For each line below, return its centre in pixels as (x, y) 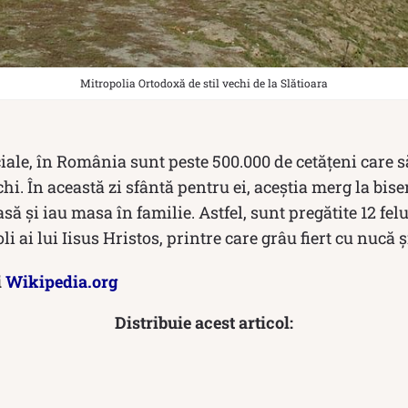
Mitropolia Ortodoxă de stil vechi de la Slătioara (204, 82)
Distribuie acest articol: (204, 322)
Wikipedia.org (62, 281)
